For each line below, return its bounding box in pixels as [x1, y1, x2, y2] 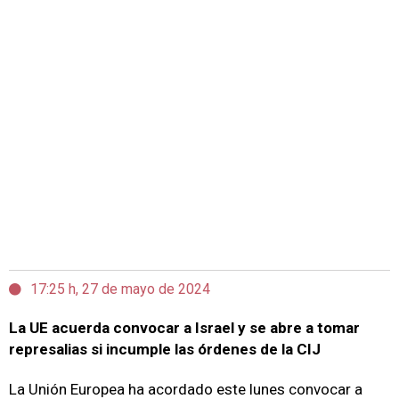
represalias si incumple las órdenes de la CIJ [9, 340, 321, 358]
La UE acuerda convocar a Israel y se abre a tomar [9, 319, 360, 337]
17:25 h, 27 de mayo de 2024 [30, 281, 210, 297]
